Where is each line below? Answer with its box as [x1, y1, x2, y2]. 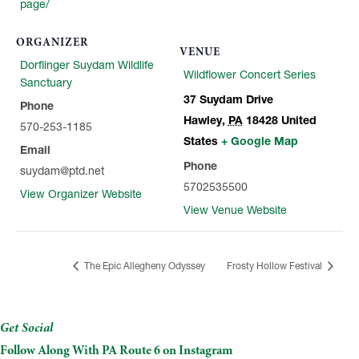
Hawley [183, 113, 222, 128]
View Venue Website [183, 203, 287, 218]
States [183, 134, 218, 149]
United [280, 113, 317, 128]
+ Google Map [220, 134, 298, 149]
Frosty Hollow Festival [227, 259, 325, 272]
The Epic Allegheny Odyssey [82, 259, 206, 272]
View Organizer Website [19, 186, 142, 201]
